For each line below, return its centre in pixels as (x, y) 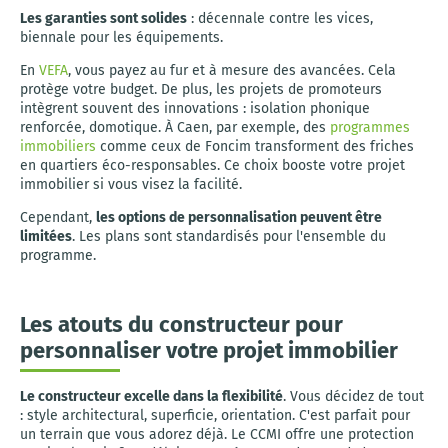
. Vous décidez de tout (353, 396)
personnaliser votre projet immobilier (209, 350)
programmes (370, 127)
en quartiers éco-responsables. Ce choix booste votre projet (212, 165)
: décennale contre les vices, (280, 18)
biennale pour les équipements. (121, 37)
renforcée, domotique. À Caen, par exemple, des (175, 127)
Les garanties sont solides (103, 18)
